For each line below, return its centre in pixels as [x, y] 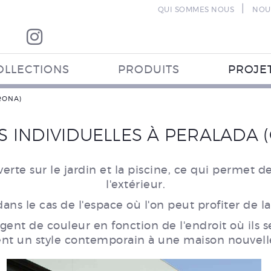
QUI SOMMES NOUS [196, 10]
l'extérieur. [135, 185]
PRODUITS [149, 70]
